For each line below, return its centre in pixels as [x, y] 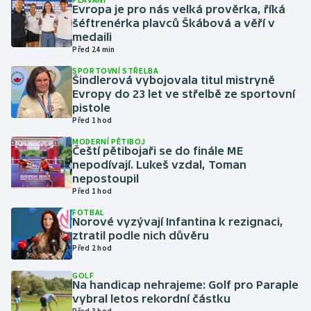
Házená [43, 65]
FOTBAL [89, 212]
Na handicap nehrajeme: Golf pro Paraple [186, 284]
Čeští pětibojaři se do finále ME [158, 151]
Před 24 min [94, 49]
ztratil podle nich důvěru [141, 235]
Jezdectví [48, 99]
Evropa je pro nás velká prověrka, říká [179, 9]
